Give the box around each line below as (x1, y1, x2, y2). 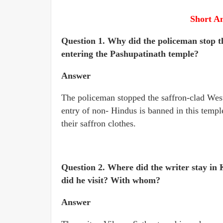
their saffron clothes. (61, 118, 136, 128)
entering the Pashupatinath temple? (61, 49, 199, 59)
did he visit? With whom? (61, 175, 160, 185)
